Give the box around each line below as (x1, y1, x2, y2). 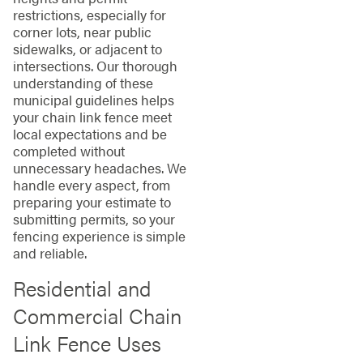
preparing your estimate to (12, 191, 171, 211)
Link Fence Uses (12, 328, 161, 359)
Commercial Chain (12, 301, 181, 331)
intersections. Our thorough (12, 55, 177, 75)
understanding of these (12, 72, 153, 92)
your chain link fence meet (12, 106, 172, 126)
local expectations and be (12, 123, 167, 143)
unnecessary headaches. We (12, 157, 186, 177)
